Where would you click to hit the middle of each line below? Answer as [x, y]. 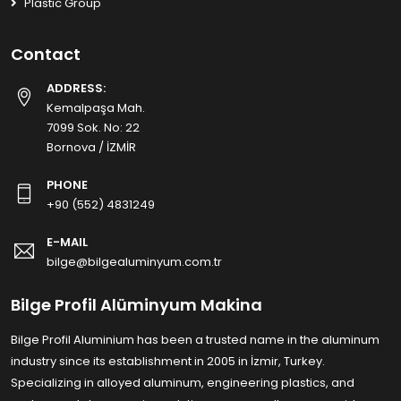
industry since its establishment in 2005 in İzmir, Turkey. [168, 362]
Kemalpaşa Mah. [96, 108]
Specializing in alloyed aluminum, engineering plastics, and [183, 383]
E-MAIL [67, 243]
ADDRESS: [76, 89]
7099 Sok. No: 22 [93, 128]
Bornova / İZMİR [91, 148]
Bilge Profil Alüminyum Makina [137, 305]
